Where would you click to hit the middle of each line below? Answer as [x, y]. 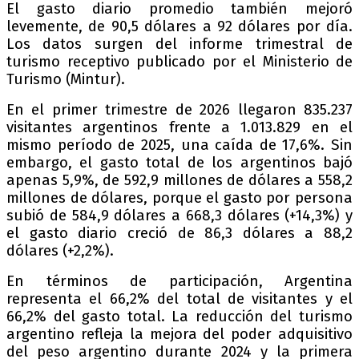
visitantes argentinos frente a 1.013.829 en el [179, 128]
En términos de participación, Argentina [179, 282]
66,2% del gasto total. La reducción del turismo [179, 317]
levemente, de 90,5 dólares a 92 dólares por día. [179, 27]
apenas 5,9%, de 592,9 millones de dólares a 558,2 [179, 181]
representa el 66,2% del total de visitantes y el [179, 299]
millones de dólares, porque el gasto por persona [179, 198]
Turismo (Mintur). [66, 80]
